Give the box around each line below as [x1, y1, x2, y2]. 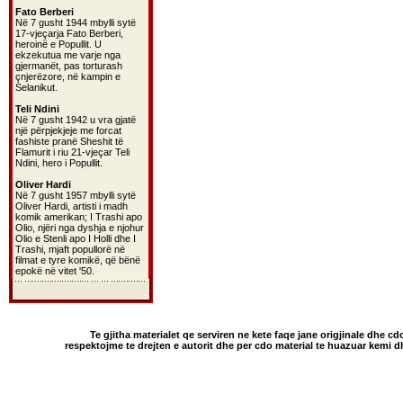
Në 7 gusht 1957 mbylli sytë [15, 190, 136, 201]
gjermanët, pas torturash [15, 60, 122, 71]
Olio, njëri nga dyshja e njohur [15, 222, 144, 233]
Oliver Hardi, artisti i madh [15, 201, 128, 211]
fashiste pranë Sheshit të [15, 136, 123, 147]
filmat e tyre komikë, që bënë [15, 255, 140, 265]
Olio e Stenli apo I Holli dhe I [15, 233, 136, 244]
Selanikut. [15, 82, 58, 93]
